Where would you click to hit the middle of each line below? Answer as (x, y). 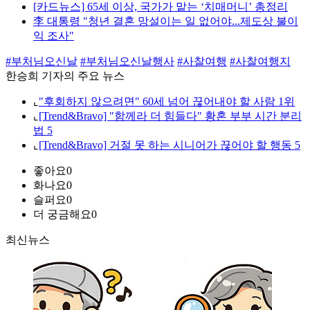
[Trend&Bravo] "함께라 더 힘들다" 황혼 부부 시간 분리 (170, 116)
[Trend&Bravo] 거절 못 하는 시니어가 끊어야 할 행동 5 (170, 145)
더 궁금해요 (62, 215)
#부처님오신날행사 (127, 62)
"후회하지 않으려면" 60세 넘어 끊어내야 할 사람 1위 (167, 102)
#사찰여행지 (260, 62)
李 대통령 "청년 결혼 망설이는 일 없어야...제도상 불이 (166, 21)
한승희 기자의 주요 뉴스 (65, 76)
